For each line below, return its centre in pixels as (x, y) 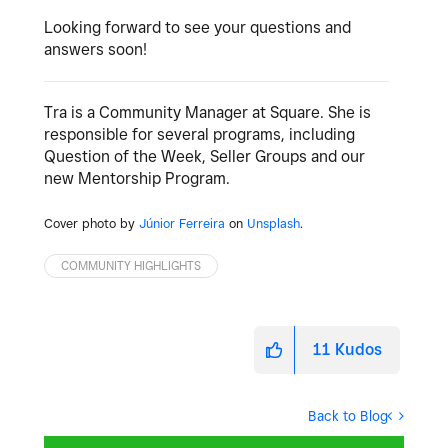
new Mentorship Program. (137, 179)
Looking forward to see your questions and (197, 28)
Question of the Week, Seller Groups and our (204, 157)
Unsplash (273, 224)
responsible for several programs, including (199, 135)
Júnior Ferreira (182, 224)
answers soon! (97, 50)
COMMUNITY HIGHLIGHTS (131, 266)
